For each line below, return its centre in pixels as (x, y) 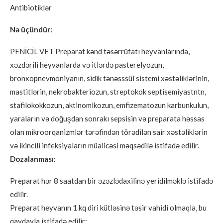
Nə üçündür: (31, 29)
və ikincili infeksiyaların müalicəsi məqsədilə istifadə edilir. (105, 145)
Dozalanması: (33, 159)
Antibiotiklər (31, 7)
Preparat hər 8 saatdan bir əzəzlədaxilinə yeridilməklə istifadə (111, 180)
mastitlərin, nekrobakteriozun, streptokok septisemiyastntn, (108, 91)
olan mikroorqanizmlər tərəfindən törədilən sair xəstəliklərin (109, 132)
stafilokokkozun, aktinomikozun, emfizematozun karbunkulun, (109, 105)
